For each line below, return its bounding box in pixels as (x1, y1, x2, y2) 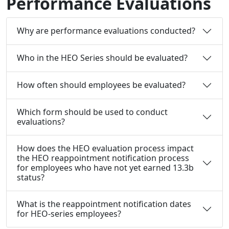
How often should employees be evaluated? (17, 79, 186, 91)
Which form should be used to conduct (17, 106, 168, 118)
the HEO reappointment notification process (17, 152, 189, 164)
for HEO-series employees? (17, 208, 121, 219)
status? (17, 171, 44, 183)
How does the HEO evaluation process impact (17, 142, 194, 154)
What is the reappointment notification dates (17, 198, 191, 210)
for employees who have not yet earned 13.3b (17, 162, 194, 173)
